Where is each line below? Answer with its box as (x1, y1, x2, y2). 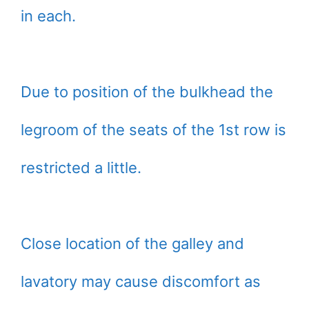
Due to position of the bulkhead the (21, 83, 273, 101)
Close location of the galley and (21, 235, 244, 253)
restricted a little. (21, 159, 141, 177)
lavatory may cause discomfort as (21, 272, 261, 291)
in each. (21, 7, 76, 26)
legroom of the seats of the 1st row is (21, 121, 286, 139)
